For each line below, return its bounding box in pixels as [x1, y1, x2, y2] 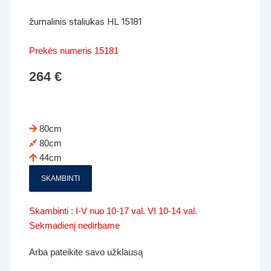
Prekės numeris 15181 [29, 45, 119, 56]
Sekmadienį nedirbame [29, 220, 120, 230]
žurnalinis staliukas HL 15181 [29, 15, 142, 27]
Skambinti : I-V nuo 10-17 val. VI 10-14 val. [29, 205, 198, 216]
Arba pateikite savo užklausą [29, 246, 143, 257]
